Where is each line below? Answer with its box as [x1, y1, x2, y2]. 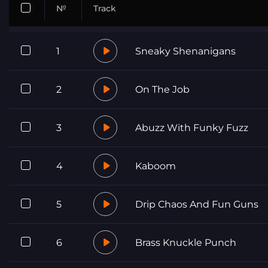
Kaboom [135, 160, 176, 172]
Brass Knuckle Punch [135, 236, 236, 248]
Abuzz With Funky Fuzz [135, 121, 248, 133]
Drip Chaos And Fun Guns [135, 198, 258, 210]
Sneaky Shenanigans [135, 45, 236, 57]
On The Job [135, 83, 190, 95]
